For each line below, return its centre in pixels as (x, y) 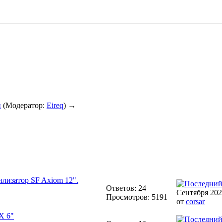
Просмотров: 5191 (137, 197)
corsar (195, 201)
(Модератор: (24, 106)
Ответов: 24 (126, 188)
